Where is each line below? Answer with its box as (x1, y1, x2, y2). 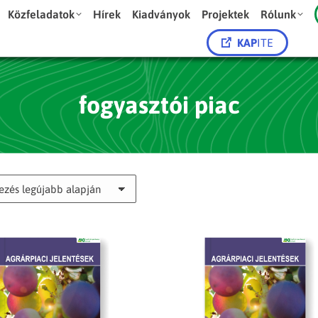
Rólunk (261, 8, 297, 21)
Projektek (202, 8, 250, 21)
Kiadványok (132, 8, 191, 21)
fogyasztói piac (79, 91, 239, 119)
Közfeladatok (8, 8, 75, 21)
